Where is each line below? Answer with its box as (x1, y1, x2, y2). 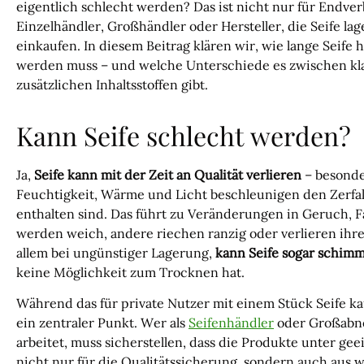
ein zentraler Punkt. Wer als (16, 314, 188, 331)
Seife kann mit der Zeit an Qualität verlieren (34, 166, 301, 183)
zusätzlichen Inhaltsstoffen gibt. (16, 76, 208, 93)
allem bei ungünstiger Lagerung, (16, 244, 215, 261)
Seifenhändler (188, 314, 274, 331)
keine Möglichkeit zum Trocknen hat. (16, 263, 245, 280)
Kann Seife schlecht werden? (16, 117, 351, 153)
